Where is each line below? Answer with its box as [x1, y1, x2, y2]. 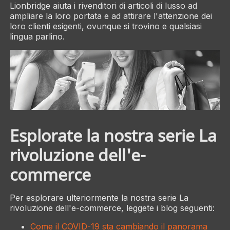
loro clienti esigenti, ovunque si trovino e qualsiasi [9, 21, 202, 31]
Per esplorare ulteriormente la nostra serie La [9, 192, 188, 203]
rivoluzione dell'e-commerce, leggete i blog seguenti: [9, 202, 215, 213]
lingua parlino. [9, 31, 65, 42]
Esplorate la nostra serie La [9, 124, 217, 146]
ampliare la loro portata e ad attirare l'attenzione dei [9, 10, 212, 21]
